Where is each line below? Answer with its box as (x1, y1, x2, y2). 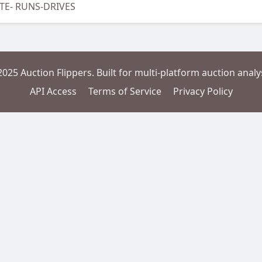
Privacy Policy (173, 85, 233, 98)
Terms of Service (88, 85, 161, 98)
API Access (29, 85, 77, 98)
